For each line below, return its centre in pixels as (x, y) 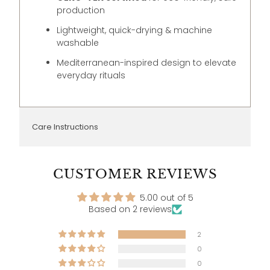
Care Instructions (65, 127)
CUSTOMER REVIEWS (135, 174)
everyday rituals (91, 75)
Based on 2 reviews (130, 209)
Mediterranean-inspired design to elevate (147, 62)
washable (78, 42)
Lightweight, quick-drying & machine (135, 30)
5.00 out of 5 (166, 198)
